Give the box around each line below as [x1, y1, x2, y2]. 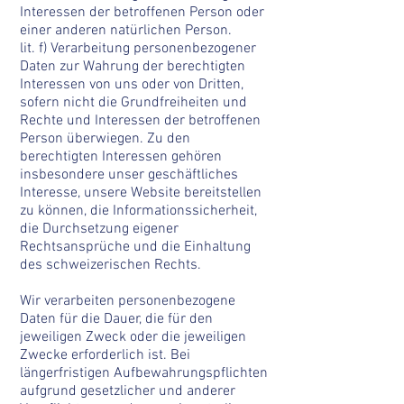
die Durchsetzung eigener [20, 220, 179, 238]
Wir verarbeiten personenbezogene [20, 292, 235, 310]
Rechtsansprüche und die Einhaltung [20, 238, 251, 256]
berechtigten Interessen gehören [20, 148, 222, 166]
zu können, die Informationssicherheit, [20, 202, 257, 220]
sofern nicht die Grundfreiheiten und [20, 94, 247, 112]
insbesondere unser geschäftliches [20, 166, 238, 184]
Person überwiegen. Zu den [20, 130, 190, 148]
